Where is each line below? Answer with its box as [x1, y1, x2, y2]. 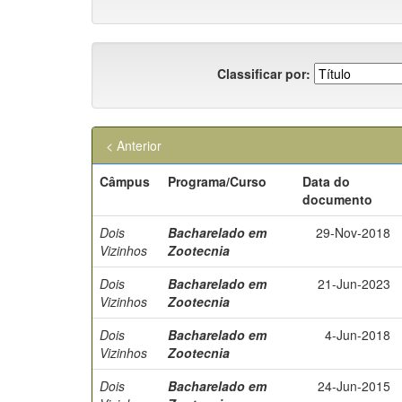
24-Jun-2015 [318, 377, 390, 395]
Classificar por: [217, 64, 310, 83]
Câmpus [100, 172, 150, 190]
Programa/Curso [168, 172, 267, 190]
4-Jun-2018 [325, 326, 390, 344]
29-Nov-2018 [316, 223, 390, 241]
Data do [302, 172, 350, 190]
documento [302, 190, 372, 208]
